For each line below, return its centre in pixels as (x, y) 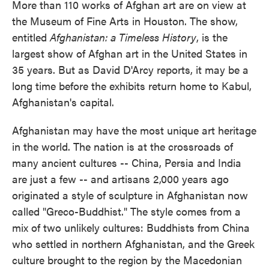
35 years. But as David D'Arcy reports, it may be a (130, 69)
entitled (31, 37)
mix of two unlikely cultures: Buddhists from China (131, 227)
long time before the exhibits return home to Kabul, (132, 86)
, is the (212, 37)
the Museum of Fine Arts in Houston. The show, (125, 21)
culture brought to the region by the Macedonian (127, 260)
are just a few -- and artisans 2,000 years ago (120, 179)
